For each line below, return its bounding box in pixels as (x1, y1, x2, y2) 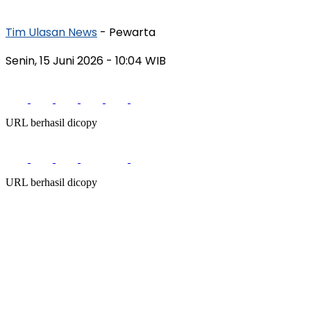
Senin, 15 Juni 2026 (6, 52, 106, 69)
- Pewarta (100, 24, 155, 40)
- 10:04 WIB (106, 52, 166, 69)
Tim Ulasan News (6, 24, 97, 40)
